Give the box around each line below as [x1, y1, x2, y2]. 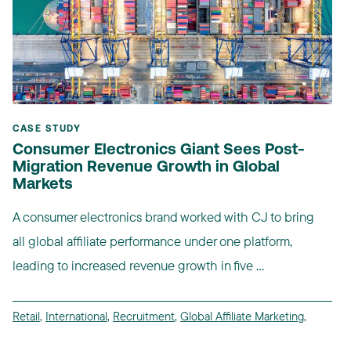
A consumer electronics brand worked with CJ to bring [13, 208, 314, 225]
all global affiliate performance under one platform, [13, 232, 292, 249]
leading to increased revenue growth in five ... [13, 256, 264, 273]
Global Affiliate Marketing [180, 308, 304, 324]
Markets [13, 176, 73, 193]
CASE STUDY [13, 124, 81, 134]
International [45, 308, 107, 324]
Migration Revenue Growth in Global [13, 159, 280, 175]
